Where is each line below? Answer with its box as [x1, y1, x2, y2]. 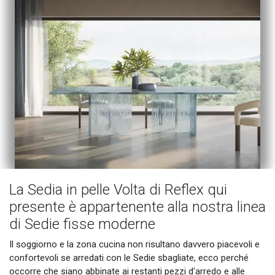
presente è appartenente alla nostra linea [9, 198, 266, 216]
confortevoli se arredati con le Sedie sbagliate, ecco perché [9, 252, 249, 264]
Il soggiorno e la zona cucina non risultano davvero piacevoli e [9, 239, 260, 250]
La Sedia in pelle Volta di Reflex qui [9, 181, 227, 199]
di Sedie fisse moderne [9, 215, 155, 233]
